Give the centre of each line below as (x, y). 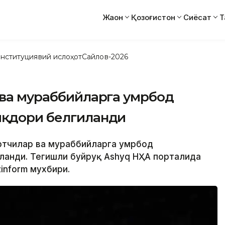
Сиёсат (197, 17)
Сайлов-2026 (105, 57)
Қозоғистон (153, 17)
